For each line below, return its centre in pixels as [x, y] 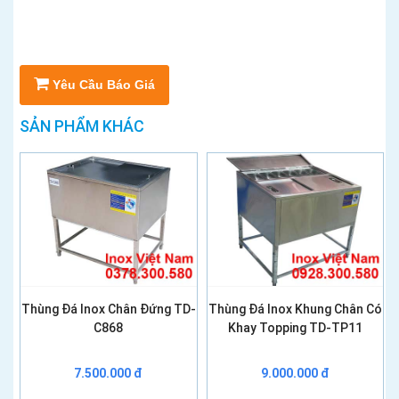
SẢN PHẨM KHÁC [82, 126]
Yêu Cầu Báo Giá [104, 84]
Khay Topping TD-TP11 [295, 327]
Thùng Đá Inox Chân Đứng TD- [108, 309]
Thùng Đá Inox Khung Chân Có [295, 309]
